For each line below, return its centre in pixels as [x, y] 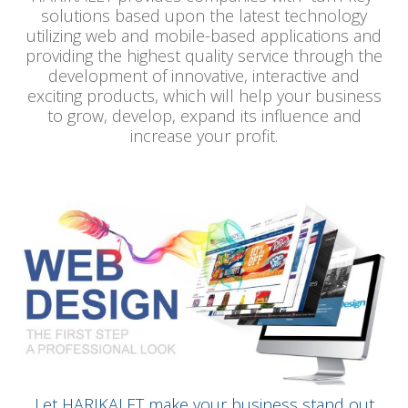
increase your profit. [204, 136]
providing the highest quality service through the [204, 56]
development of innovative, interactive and [204, 76]
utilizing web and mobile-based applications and [204, 36]
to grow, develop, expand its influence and [204, 116]
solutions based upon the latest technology [204, 16]
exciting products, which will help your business [204, 96]
